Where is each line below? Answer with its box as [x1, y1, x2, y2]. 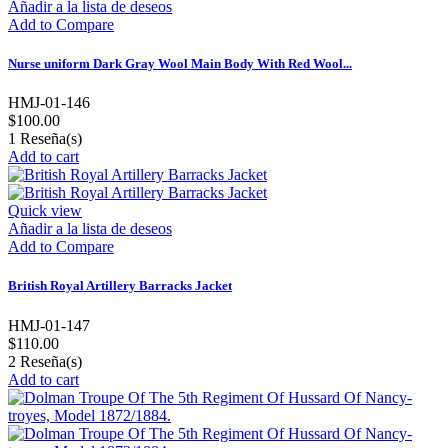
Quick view [8, 202, 82, 220]
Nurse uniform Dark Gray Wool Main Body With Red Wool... [8, 56, 352, 72]
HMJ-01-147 [8, 316, 90, 334]
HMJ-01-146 [8, 94, 90, 112]
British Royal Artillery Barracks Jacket [8, 278, 232, 294]
